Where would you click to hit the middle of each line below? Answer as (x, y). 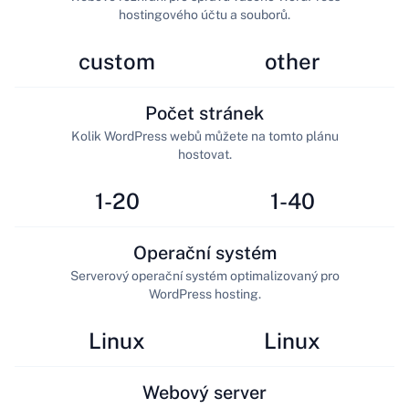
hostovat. (204, 154)
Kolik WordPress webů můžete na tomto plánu (204, 136)
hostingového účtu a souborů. (204, 14)
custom (117, 62)
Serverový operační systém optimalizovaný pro (204, 275)
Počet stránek (204, 113)
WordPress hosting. (204, 294)
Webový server (204, 392)
